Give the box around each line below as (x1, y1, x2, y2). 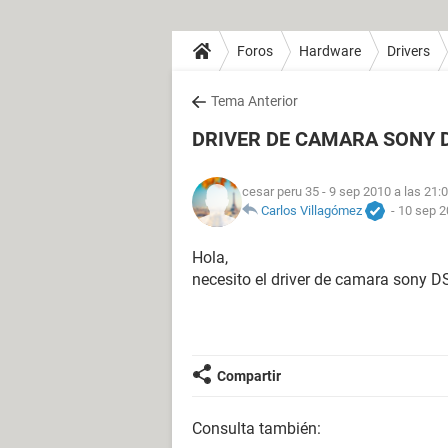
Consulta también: (192, 419, 321, 438)
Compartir (217, 368, 281, 384)
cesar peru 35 (242, 183, 319, 199)
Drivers (387, 42, 430, 59)
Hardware (299, 42, 361, 59)
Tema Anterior (211, 93, 298, 109)
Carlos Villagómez (261, 202, 362, 218)
